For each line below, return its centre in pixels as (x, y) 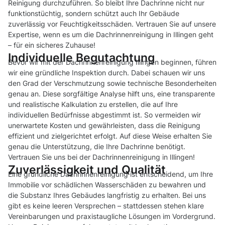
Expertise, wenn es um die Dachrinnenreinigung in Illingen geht (111, 35)
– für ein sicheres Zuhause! (52, 45)
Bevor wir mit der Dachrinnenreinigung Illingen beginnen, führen (112, 62)
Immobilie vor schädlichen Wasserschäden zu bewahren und (107, 185)
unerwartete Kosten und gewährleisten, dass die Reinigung (104, 126)
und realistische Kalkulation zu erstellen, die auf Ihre (93, 104)
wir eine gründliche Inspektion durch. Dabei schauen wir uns (106, 73)
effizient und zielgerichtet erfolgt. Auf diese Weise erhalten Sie (110, 136)
